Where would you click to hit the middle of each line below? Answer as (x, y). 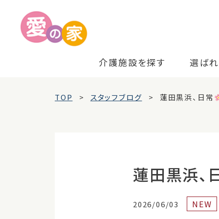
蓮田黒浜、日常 (187, 97)
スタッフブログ (116, 97)
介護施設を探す (132, 62)
